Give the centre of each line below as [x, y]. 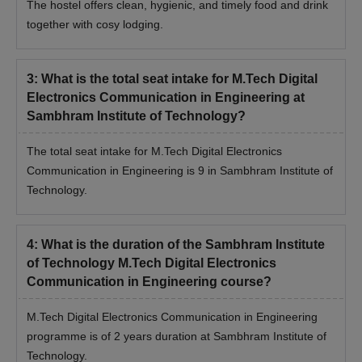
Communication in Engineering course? [149, 281]
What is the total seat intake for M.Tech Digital [179, 78]
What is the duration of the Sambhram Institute [183, 244]
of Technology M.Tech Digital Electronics [152, 263]
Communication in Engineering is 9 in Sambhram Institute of [180, 170]
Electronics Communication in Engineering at [166, 97]
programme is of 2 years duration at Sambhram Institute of [177, 336]
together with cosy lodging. [95, 24]
